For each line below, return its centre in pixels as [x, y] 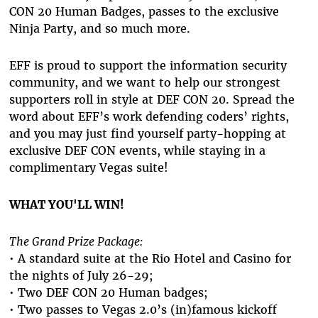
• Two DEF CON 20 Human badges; [108, 293]
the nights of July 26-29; [81, 276]
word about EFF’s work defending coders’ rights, [149, 117]
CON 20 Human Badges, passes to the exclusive [144, 12]
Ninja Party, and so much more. [99, 29]
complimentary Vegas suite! [88, 168]
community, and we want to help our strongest [144, 83]
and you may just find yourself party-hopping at [147, 134]
